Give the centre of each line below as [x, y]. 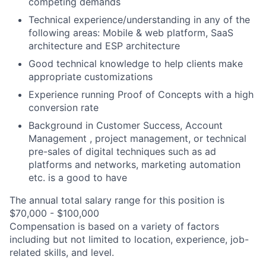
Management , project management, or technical [137, 138]
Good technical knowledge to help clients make [136, 64]
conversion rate [64, 107]
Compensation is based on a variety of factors [114, 226]
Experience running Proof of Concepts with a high [141, 94]
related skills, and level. [62, 252]
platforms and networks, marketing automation [134, 164]
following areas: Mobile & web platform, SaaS [131, 33]
